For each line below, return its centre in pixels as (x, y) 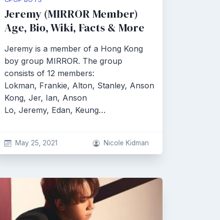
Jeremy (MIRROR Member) (71, 14)
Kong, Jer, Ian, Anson (46, 98)
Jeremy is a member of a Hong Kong (74, 49)
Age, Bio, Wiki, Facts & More (74, 28)
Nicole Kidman (126, 143)
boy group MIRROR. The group (63, 61)
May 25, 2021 (36, 143)
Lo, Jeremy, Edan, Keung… (55, 110)
